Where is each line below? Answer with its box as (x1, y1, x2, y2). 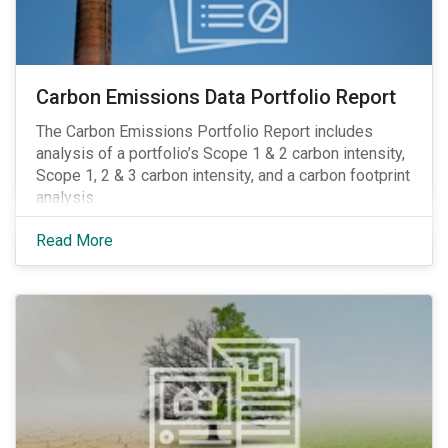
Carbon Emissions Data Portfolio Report (36, 85, 396, 110)
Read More (36, 231, 113, 251)
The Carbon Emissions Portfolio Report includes (36, 122, 373, 142)
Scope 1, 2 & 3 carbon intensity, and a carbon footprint (36, 166, 410, 186)
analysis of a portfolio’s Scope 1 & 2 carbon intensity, (36, 144, 405, 164)
